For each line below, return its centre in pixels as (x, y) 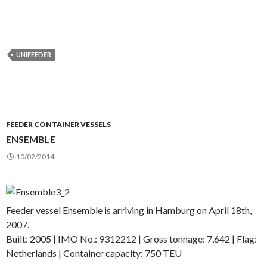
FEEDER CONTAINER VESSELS (58, 124)
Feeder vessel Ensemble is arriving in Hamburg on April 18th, (129, 210)
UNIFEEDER (34, 55)
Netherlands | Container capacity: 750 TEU (94, 253)
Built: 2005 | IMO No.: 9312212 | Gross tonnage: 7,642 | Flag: (131, 239)
